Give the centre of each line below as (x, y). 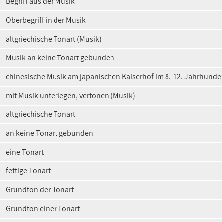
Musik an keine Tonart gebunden (60, 58)
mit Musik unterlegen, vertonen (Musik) (71, 95)
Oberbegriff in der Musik (46, 20)
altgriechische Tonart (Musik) (54, 39)
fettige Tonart (28, 171)
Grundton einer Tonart (43, 208)
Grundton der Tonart (40, 190)
